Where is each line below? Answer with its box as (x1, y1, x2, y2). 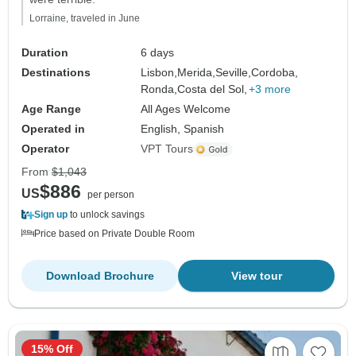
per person (87, 189, 134, 201)
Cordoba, (251, 66, 299, 79)
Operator (21, 142, 69, 156)
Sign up (34, 209, 68, 221)
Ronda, (141, 83, 178, 96)
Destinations (21, 66, 91, 79)
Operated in (21, 122, 85, 136)
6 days (141, 46, 175, 60)
